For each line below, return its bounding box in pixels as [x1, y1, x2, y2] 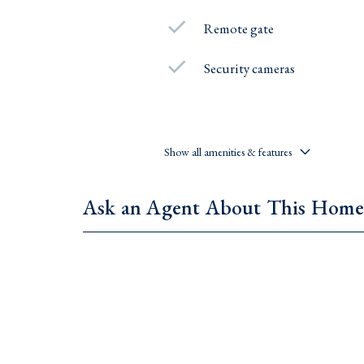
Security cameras [204, 58, 296, 77]
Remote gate [204, 19, 275, 37]
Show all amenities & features [164, 144, 292, 159]
